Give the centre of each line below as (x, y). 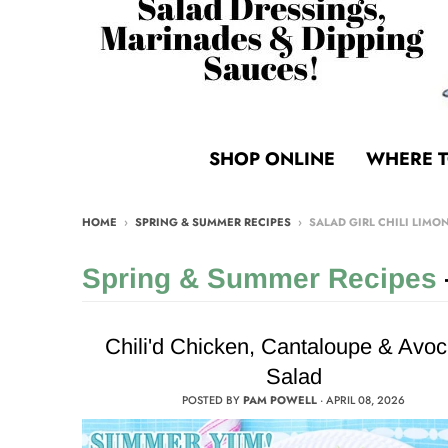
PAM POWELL (280, 400)
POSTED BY (213, 400)
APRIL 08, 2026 (366, 400)
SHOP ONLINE (272, 159)
